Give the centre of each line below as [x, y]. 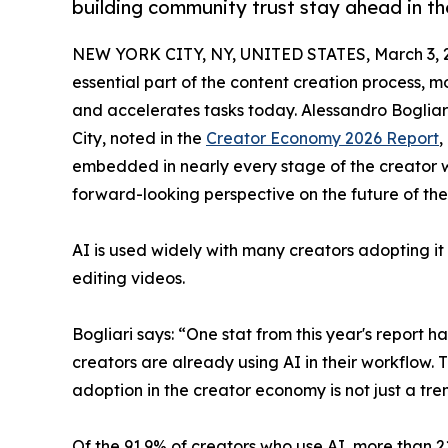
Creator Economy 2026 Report [322, 138]
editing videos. [128, 278]
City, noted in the [139, 138]
